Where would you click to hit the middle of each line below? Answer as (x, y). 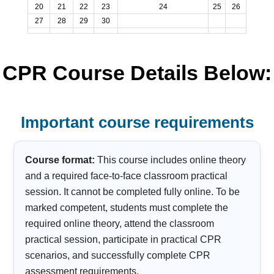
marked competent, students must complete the (127, 208)
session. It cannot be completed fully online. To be (133, 192)
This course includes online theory (171, 160)
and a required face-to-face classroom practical (127, 176)
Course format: (60, 160)
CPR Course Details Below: (137, 73)
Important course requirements (137, 123)
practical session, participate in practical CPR (124, 240)
